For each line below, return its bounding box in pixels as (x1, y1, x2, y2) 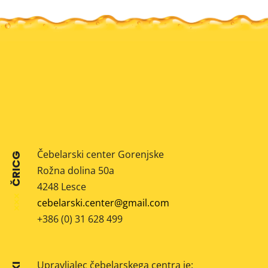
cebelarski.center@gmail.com (37, 196, 170, 210)
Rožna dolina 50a (37, 164, 115, 178)
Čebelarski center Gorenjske (37, 148, 165, 162)
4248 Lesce (37, 180, 87, 194)
